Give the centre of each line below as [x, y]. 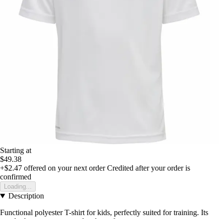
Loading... [18, 187]
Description [26, 196]
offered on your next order [64, 168]
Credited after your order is [149, 168]
